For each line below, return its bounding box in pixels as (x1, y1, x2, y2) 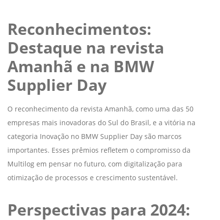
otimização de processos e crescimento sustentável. (7, 172, 178, 182)
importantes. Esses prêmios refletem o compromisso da (7, 145, 191, 155)
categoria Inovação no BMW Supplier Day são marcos (7, 131, 182, 141)
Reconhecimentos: (7, 18, 151, 39)
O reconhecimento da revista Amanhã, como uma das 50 (7, 104, 193, 113)
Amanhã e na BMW (7, 55, 154, 77)
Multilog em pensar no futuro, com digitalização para (7, 159, 182, 168)
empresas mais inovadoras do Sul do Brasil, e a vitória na (7, 117, 195, 127)
